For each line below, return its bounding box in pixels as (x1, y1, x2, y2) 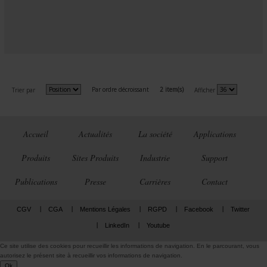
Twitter (230, 206, 250, 213)
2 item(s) (160, 85, 184, 94)
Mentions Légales (79, 206, 131, 213)
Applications (193, 128, 236, 139)
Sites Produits (72, 152, 119, 163)
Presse (85, 176, 106, 187)
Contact (201, 176, 228, 187)
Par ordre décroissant (92, 85, 149, 94)
